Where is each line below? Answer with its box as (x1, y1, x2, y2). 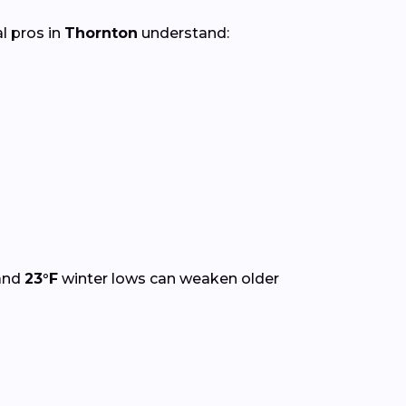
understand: (138, 24, 229, 43)
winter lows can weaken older (58, 270, 279, 288)
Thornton (64, 24, 138, 43)
